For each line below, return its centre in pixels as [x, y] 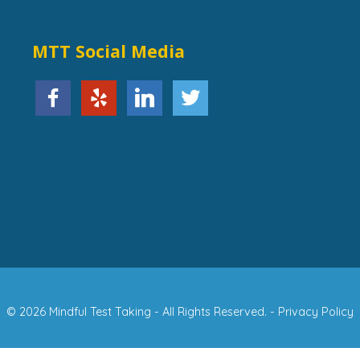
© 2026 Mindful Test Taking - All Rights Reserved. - [142, 312]
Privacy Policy [316, 312]
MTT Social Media [108, 51]
